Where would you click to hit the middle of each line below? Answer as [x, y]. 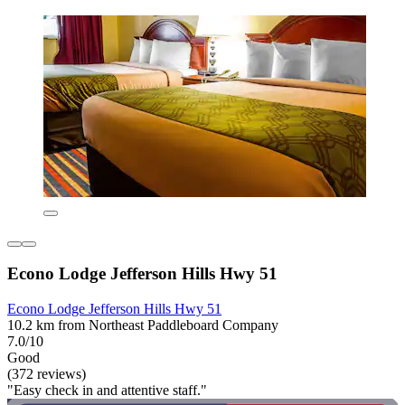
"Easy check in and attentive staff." [107, 390]
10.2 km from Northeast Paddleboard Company [143, 325]
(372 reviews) [47, 374]
